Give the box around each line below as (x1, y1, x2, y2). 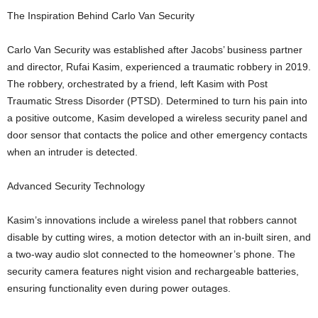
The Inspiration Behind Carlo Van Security (7, 9, 194, 21)
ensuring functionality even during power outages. (7, 282, 231, 294)
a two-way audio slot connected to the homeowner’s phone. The (7, 248, 295, 260)
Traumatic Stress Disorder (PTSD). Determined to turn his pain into (7, 94, 307, 106)
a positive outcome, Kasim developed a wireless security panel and (7, 111, 307, 124)
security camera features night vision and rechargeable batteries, (7, 265, 299, 277)
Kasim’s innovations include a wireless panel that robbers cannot (7, 214, 297, 226)
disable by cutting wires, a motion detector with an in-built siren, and (7, 231, 311, 243)
